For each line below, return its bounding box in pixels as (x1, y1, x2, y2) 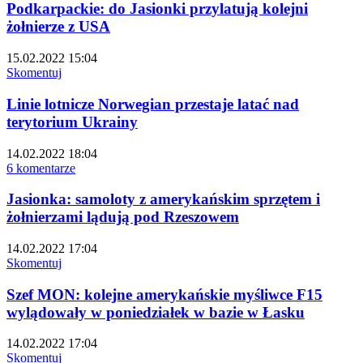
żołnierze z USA (6, 18, 110, 36)
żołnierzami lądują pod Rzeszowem (6, 208, 239, 226)
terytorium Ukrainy (6, 113, 138, 130)
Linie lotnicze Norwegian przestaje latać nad (6, 95, 299, 113)
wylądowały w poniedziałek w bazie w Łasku (6, 303, 305, 321)
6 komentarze (6, 160, 75, 175)
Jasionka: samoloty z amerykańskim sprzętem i (6, 190, 320, 208)
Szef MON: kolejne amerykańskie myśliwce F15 (6, 285, 322, 303)
